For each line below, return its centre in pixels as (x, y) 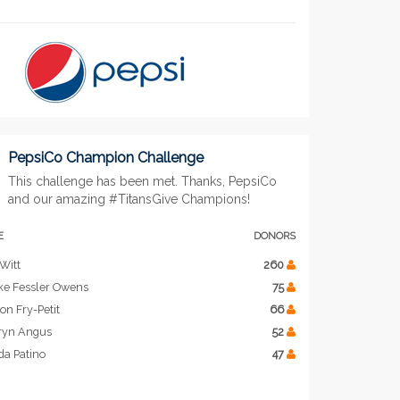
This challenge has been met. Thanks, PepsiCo (142, 182)
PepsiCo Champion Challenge (105, 158)
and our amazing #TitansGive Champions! (129, 200)
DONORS (274, 236)
